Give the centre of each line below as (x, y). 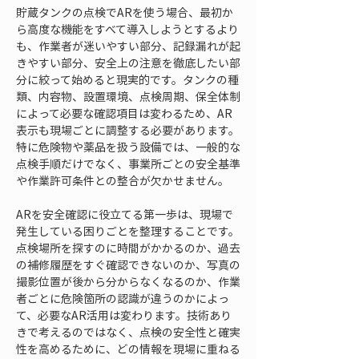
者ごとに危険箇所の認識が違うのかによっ (123, 298)
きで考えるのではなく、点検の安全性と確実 (128, 332)
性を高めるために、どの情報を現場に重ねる (128, 349)
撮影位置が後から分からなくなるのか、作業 (128, 281)
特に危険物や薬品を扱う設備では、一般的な (128, 147)
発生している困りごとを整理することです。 (128, 231)
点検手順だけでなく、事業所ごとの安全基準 (128, 163)
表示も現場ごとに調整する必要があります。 (128, 130)
